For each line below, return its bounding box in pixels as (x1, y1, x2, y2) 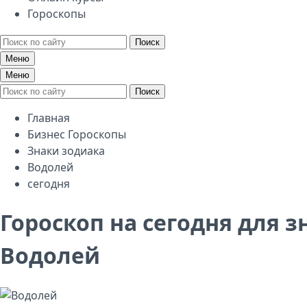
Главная (27, 110, 70, 125)
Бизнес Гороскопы (27, 127, 126, 142)
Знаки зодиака (27, 143, 105, 158)
